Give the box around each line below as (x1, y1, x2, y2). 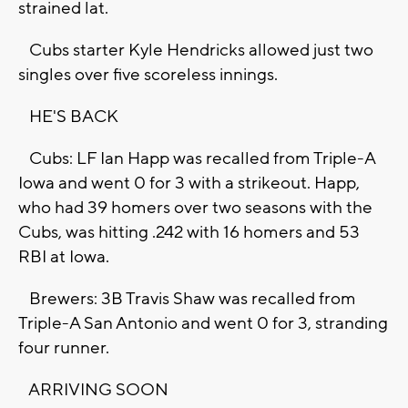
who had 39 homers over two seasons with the (18, 197, 372, 219)
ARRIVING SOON (18, 379, 168, 402)
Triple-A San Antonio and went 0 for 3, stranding (18, 312, 388, 335)
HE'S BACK (18, 106, 118, 128)
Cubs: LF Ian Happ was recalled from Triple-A (18, 148, 375, 170)
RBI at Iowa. (18, 246, 109, 269)
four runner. (18, 337, 109, 360)
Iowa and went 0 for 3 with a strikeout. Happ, (18, 172, 360, 195)
